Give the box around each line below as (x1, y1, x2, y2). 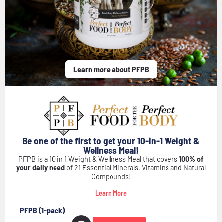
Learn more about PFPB (73, 64, 149, 74)
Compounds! (91, 172, 131, 181)
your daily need (16, 163, 65, 172)
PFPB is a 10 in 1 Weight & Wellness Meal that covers (18, 154, 179, 163)
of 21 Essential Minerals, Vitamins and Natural (65, 163, 206, 172)
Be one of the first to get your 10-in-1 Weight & (22, 134, 200, 146)
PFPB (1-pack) (20, 205, 65, 215)
